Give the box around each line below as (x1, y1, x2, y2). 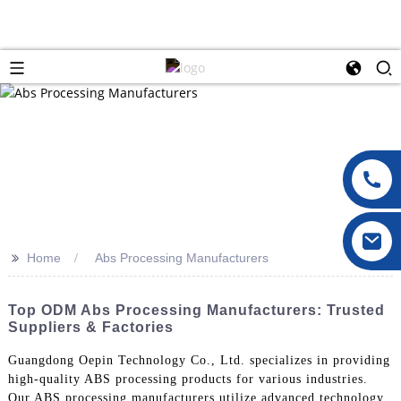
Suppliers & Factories (7, 319, 174, 335)
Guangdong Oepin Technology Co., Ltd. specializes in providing (7, 353, 390, 367)
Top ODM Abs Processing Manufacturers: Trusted (7, 302, 385, 318)
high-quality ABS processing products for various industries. (7, 371, 368, 386)
